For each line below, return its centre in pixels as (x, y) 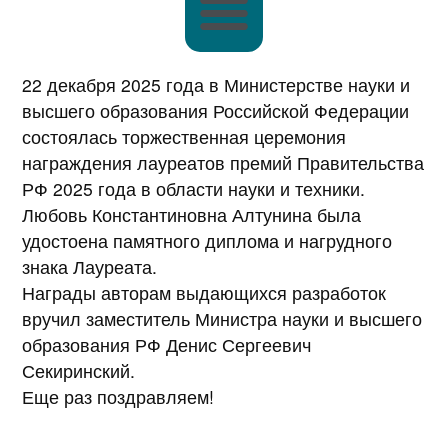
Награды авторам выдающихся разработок (204, 293)
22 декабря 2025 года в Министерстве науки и (216, 85)
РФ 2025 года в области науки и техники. (193, 189)
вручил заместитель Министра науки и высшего (222, 319)
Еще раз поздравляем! (118, 397)
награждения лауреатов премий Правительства (223, 163)
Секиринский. (78, 371)
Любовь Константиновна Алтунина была (191, 215)
